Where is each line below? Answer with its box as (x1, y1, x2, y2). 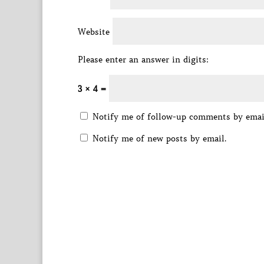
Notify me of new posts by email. (93, 133, 226, 144)
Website (78, 27, 110, 37)
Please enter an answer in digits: (78, 54, 209, 65)
